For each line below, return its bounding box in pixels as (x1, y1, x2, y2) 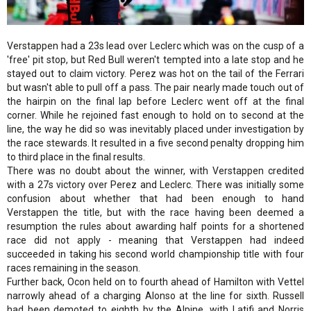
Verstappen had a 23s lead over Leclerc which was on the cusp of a (7, 40, 304, 51)
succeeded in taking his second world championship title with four (7, 248, 304, 260)
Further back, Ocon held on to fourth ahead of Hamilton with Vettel (7, 276, 304, 287)
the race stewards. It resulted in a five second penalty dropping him (7, 137, 304, 149)
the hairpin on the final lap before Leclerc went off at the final (7, 95, 304, 107)
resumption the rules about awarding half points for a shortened (7, 220, 304, 232)
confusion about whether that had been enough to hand (7, 192, 304, 204)
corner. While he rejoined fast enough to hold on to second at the (7, 109, 304, 121)
